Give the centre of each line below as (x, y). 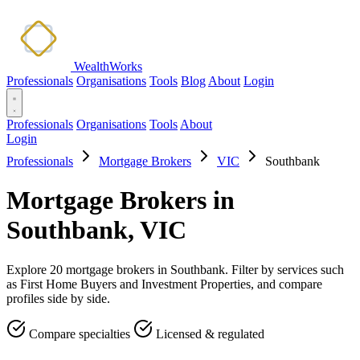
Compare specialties (80, 333)
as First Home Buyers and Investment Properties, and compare (164, 284)
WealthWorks (108, 66)
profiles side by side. (58, 298)
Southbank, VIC (96, 230)
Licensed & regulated (209, 333)
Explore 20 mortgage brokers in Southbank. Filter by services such (175, 269)
